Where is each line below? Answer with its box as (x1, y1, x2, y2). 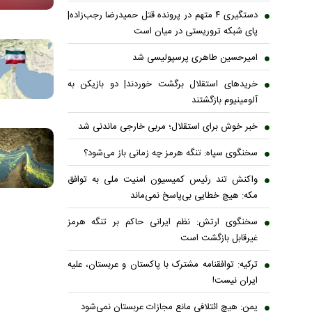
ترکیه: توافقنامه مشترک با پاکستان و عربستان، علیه (67, 257, 258, 273)
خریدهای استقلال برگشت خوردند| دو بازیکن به (67, 77, 258, 93)
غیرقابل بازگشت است (180, 231, 258, 247)
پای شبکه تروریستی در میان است (134, 24, 258, 40)
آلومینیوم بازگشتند (192, 93, 258, 109)
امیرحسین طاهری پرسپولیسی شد (132, 50, 258, 66)
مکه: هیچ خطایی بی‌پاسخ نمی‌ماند (130, 188, 258, 204)
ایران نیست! (212, 273, 258, 289)
